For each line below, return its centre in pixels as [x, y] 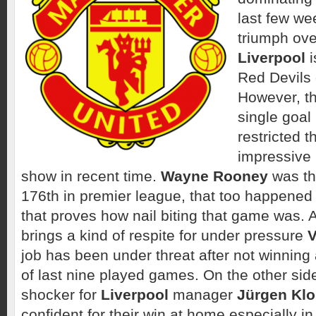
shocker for [61, 294]
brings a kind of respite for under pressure [164, 235]
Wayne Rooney [214, 176]
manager [203, 294]
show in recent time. [91, 176]
